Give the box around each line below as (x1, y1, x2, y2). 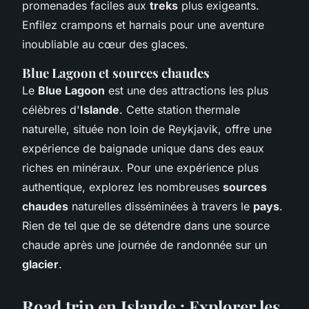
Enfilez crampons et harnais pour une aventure (22, 17, 264, 32)
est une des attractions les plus (105, 83, 268, 97)
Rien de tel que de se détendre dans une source (22, 218, 270, 232)
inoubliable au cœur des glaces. (22, 37, 188, 51)
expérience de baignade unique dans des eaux (22, 141, 264, 155)
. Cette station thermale (119, 102, 240, 117)
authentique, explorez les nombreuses (22, 179, 223, 194)
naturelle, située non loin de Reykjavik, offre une (22, 121, 272, 136)
